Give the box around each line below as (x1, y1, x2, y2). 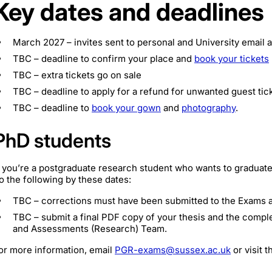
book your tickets (194, 52, 269, 64)
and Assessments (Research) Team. (13, 222, 167, 234)
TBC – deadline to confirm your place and (13, 52, 194, 64)
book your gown (92, 101, 161, 114)
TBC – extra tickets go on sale (13, 69, 141, 81)
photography (182, 101, 236, 114)
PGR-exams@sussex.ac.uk (115, 243, 231, 256)
